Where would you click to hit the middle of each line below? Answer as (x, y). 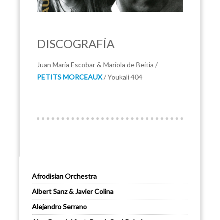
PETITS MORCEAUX (69, 77)
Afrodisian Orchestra (64, 176)
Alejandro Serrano (59, 207)
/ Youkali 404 (122, 77)
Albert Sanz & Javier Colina (73, 192)
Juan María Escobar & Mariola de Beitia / (97, 65)
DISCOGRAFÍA (76, 44)
